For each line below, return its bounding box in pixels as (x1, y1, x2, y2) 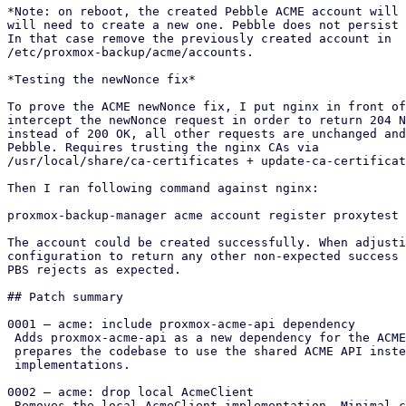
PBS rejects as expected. (7, 263, 181, 276)
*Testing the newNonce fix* (7, 72, 196, 86)
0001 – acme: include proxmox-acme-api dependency (7, 317, 355, 331)
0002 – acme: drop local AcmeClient (7, 385, 254, 399)
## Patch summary (7, 290, 123, 304)
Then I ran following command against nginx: (7, 181, 319, 195)
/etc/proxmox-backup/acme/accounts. (7, 45, 254, 59)
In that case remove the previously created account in (7, 32, 391, 45)
